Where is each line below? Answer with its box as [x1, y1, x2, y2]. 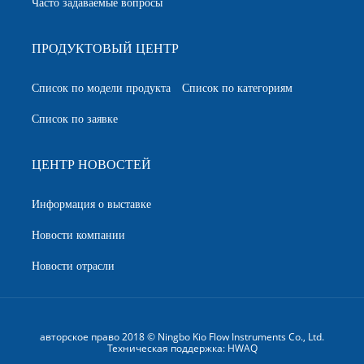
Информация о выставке [32, 196, 151, 212]
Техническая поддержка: [106, 340, 227, 355]
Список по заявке [32, 110, 118, 127]
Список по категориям [182, 80, 292, 96]
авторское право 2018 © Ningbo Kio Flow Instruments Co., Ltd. [40, 329, 324, 344]
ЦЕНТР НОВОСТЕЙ [32, 155, 151, 174]
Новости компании [32, 227, 125, 243]
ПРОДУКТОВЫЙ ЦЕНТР [32, 39, 179, 58]
